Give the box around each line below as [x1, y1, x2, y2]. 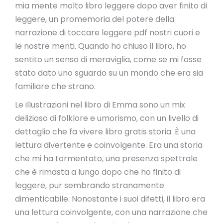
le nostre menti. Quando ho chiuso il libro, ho [15, 40, 186, 52]
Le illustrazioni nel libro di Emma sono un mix [15, 99, 185, 111]
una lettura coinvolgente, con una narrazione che [15, 207, 208, 218]
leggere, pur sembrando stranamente [15, 180, 164, 191]
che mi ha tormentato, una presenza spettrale [15, 153, 198, 164]
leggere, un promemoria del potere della [15, 13, 174, 25]
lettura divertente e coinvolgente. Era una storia [15, 139, 203, 151]
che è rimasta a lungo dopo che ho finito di [15, 166, 181, 178]
